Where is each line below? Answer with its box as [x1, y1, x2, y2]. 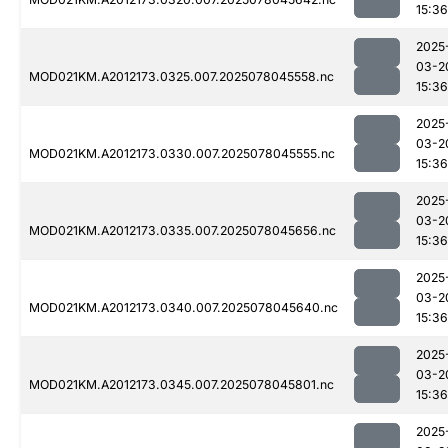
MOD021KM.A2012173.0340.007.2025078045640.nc [29, 300, 338, 316]
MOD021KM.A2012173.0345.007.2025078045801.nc [29, 377, 334, 393]
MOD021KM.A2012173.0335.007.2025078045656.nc [29, 223, 336, 239]
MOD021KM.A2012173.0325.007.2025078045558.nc [29, 69, 334, 85]
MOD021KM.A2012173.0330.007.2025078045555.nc [29, 146, 335, 162]
